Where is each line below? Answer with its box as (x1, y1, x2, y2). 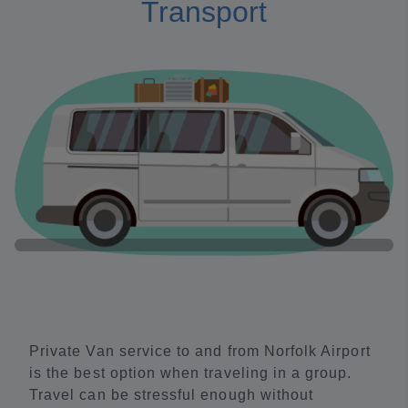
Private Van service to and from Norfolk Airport (29, 342, 371, 359)
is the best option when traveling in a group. (29, 364, 352, 381)
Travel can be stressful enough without (29, 386, 314, 403)
